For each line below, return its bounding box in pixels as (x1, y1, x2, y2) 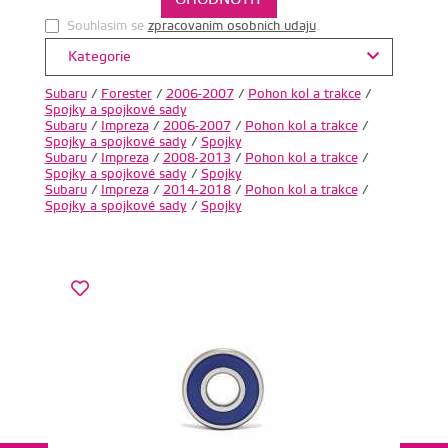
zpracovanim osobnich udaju (147, 17, 316, 34)
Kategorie (63, 47, 131, 66)
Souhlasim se (66, 17, 148, 34)
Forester (100, 85, 152, 102)
